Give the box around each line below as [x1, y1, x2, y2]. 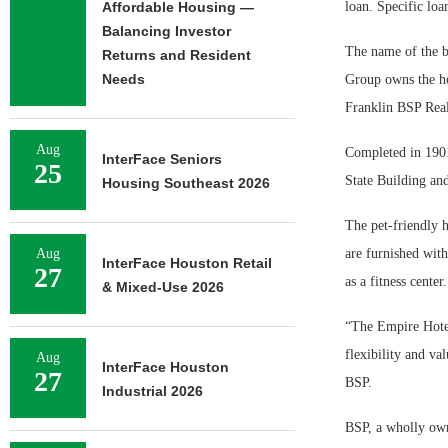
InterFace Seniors [102, 151, 222, 167]
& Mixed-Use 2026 [102, 279, 224, 295]
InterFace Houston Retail [102, 255, 272, 271]
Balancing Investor [102, 23, 231, 39]
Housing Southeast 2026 [102, 175, 270, 191]
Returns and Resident [102, 47, 251, 63]
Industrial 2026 [102, 383, 203, 399]
